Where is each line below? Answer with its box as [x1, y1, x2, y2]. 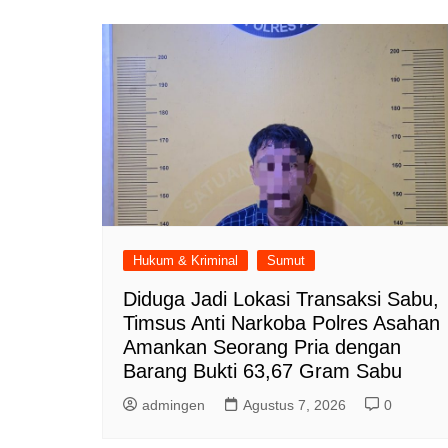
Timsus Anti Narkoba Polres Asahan [123, 312, 440, 334]
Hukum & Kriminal [133, 253, 238, 268]
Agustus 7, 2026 [243, 397, 346, 413]
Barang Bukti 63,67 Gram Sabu [123, 360, 402, 382]
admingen [142, 397, 205, 413]
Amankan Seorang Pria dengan [123, 336, 401, 358]
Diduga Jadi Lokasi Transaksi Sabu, [123, 288, 439, 310]
